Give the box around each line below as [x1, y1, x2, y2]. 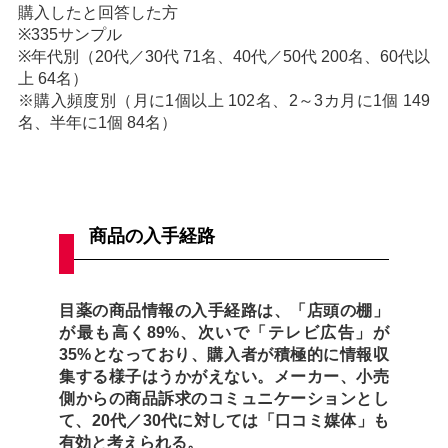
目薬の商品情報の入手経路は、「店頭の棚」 [59, 301, 389, 319]
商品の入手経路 [89, 225, 216, 246]
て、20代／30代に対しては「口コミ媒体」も [59, 411, 389, 429]
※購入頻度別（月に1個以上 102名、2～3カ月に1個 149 [17, 91, 431, 109]
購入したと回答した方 [17, 3, 178, 21]
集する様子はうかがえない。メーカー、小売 [59, 367, 389, 385]
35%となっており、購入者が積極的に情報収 [59, 345, 389, 363]
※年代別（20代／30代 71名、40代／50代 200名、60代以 [17, 47, 431, 65]
